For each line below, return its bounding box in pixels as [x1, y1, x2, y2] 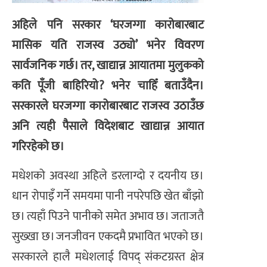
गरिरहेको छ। [12, 136, 64, 157]
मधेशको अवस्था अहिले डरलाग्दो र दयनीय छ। [12, 165, 204, 186]
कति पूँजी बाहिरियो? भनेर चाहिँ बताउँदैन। [12, 76, 204, 97]
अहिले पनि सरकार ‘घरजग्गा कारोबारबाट [12, 15, 204, 36]
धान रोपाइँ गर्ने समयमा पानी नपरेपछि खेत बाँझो [12, 185, 204, 206]
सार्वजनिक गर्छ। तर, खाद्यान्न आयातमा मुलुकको [12, 55, 204, 76]
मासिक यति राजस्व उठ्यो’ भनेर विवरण [12, 35, 204, 56]
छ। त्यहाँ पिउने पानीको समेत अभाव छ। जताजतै [12, 206, 204, 226]
